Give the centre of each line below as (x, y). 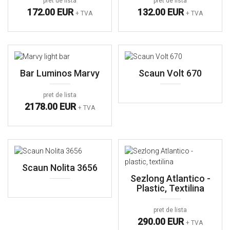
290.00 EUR (162, 222)
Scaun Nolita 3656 (60, 168)
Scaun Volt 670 (170, 73)
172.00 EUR (51, 12)
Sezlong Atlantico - (170, 178)
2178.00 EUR (51, 107)
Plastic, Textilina (170, 188)
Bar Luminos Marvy (60, 73)
